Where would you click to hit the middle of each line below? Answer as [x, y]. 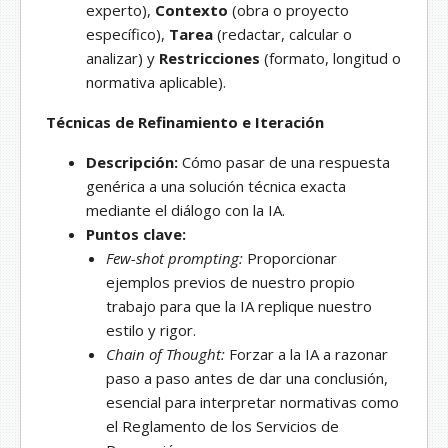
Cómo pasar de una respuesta [284, 162]
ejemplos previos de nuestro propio [230, 282]
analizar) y [122, 58]
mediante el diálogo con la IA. [185, 210]
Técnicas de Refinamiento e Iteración [185, 122]
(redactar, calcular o [282, 34]
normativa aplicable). [156, 82]
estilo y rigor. [151, 330]
